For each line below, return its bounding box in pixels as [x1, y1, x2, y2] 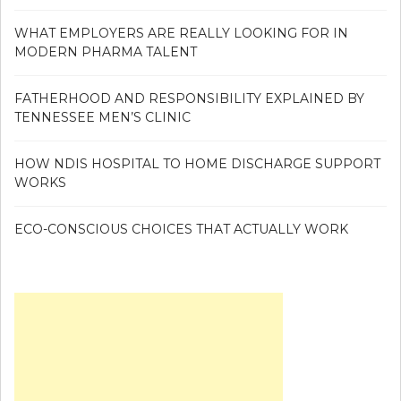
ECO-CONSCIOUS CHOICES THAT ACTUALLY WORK [14, 220, 348, 237]
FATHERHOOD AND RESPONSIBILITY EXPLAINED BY [14, 90, 364, 107]
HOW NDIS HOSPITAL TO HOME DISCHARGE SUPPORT [14, 155, 380, 172]
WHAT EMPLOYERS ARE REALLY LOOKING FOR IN [14, 24, 348, 41]
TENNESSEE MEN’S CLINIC [14, 108, 191, 125]
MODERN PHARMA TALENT [14, 43, 197, 60]
